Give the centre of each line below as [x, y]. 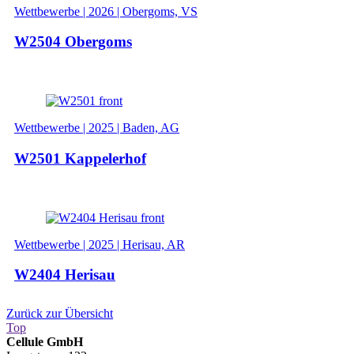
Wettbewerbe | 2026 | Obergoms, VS [106, 11]
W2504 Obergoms [73, 42]
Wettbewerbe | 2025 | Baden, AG [97, 128]
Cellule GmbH [45, 342]
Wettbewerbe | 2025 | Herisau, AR [100, 244]
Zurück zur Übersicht [60, 313]
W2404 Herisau [65, 275]
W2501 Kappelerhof [80, 158]
